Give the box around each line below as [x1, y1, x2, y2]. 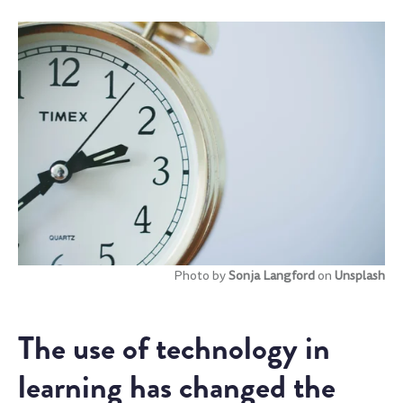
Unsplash [335, 267, 385, 285]
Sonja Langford [228, 267, 315, 285]
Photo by [174, 267, 228, 285]
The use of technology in [18, 324, 330, 372]
